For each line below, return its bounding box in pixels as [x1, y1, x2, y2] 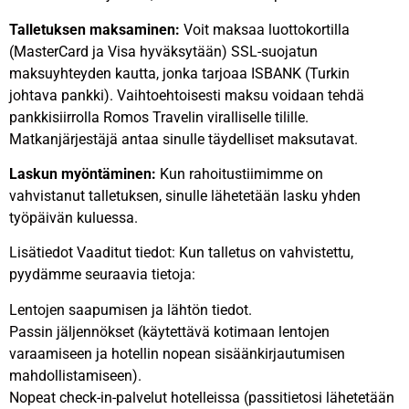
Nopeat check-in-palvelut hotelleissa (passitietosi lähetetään [9, 388, 394, 406]
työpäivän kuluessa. [9, 208, 138, 226]
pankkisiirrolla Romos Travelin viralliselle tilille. [9, 108, 309, 126]
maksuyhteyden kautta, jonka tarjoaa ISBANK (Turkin [9, 64, 350, 82]
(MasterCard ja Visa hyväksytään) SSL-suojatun [9, 42, 318, 60]
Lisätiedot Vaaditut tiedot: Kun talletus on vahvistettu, [9, 244, 353, 262]
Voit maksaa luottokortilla [180, 20, 350, 38]
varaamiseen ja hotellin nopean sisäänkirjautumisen [9, 344, 345, 362]
